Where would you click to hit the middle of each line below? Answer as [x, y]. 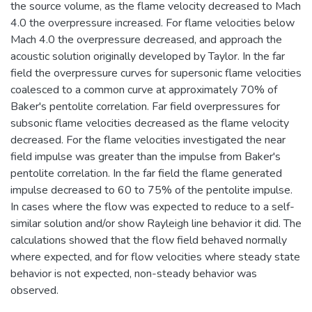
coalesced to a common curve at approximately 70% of [144, 89]
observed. [34, 290]
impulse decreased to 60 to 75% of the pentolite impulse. [151, 190]
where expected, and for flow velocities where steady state [155, 257]
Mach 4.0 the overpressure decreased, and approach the [146, 39]
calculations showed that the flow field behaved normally [149, 240]
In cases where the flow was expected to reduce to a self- [153, 206]
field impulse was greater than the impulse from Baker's [146, 156]
